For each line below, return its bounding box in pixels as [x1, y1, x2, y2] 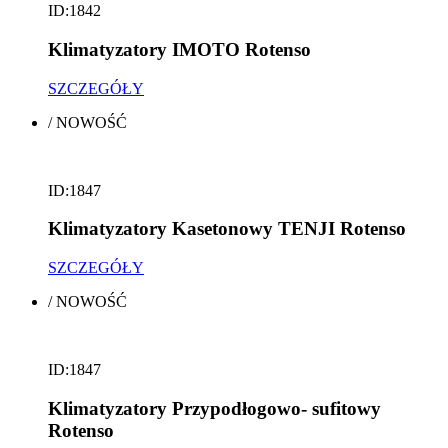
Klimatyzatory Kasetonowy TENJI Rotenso [48, 218, 406, 240]
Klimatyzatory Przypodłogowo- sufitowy [48, 397, 381, 419]
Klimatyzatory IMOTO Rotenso [48, 38, 311, 60]
